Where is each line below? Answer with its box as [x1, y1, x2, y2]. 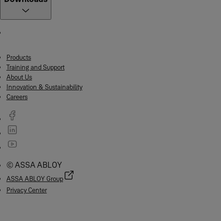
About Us [6, 73, 32, 81]
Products [6, 53, 31, 61]
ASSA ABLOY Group [6, 175, 63, 183]
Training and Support [6, 63, 65, 71]
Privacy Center [6, 186, 47, 194]
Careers [6, 93, 28, 101]
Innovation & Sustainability [6, 83, 82, 91]
